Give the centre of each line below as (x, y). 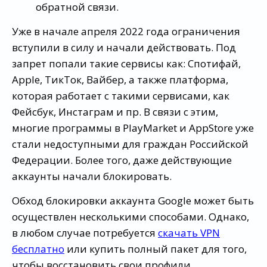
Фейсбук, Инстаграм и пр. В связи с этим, (115, 112)
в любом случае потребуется (85, 233)
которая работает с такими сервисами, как (121, 96)
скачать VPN (189, 233)
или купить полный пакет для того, (156, 249)
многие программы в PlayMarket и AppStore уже (133, 128)
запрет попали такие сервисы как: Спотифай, (126, 63)
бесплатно (38, 249)
